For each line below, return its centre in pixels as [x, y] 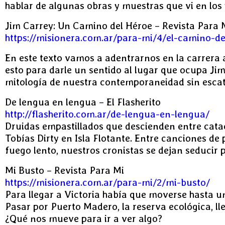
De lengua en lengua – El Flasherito [83, 102]
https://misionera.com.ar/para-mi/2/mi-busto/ [107, 182]
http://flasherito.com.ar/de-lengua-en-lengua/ [107, 114]
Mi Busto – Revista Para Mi [65, 170]
